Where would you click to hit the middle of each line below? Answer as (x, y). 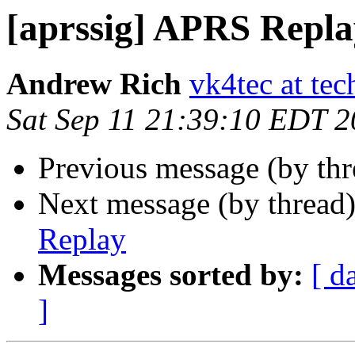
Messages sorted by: (171, 275)
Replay (82, 239)
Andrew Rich (94, 84)
